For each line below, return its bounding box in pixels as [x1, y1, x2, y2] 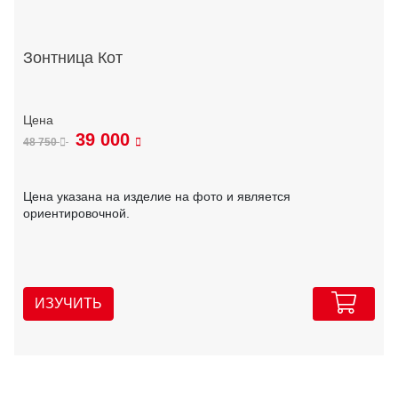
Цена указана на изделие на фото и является [23, 188, 291, 203]
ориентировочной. [23, 205, 130, 220]
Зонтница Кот [23, 49, 123, 68]
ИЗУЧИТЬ [35, 295, 102, 311]
